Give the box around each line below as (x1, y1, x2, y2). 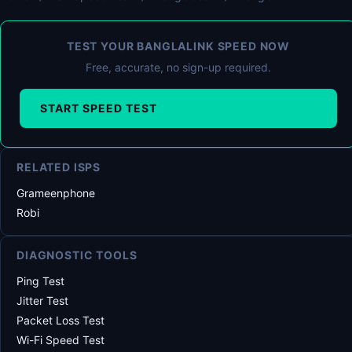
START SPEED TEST (40, 101, 157, 115)
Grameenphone (16, 186, 95, 200)
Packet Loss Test (16, 313, 104, 327)
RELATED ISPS (16, 160, 101, 174)
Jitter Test (16, 294, 68, 307)
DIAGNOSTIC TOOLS (16, 248, 137, 262)
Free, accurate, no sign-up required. (86, 60, 271, 74)
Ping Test (16, 274, 64, 288)
